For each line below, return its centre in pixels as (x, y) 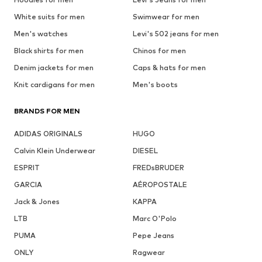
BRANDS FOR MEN (47, 111)
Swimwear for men (166, 17)
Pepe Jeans (153, 236)
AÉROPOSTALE (160, 185)
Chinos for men (159, 51)
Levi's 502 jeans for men (175, 34)
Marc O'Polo (154, 219)
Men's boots (155, 85)
